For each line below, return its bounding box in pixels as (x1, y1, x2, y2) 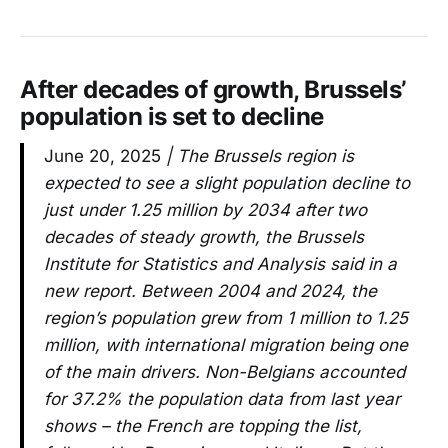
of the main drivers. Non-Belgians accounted (44, 362, 405, 383)
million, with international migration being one (44, 335, 408, 356)
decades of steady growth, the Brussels (44, 227, 364, 248)
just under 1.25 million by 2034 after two (44, 200, 367, 221)
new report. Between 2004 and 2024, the (44, 281, 377, 302)
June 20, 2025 (44, 146, 161, 167)
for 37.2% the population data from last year (44, 389, 400, 410)
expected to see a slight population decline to (44, 173, 410, 194)
